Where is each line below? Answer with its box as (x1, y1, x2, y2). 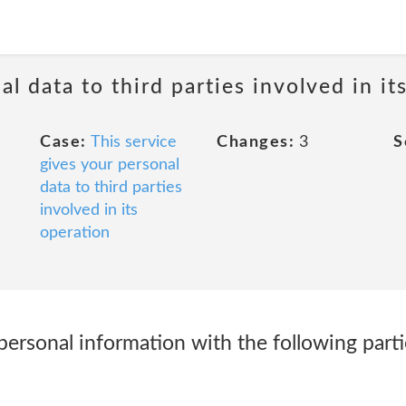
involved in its (40, 202, 138, 218)
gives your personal (40, 157, 179, 173)
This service (90, 134, 177, 150)
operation (40, 225, 110, 241)
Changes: (217, 134, 295, 150)
